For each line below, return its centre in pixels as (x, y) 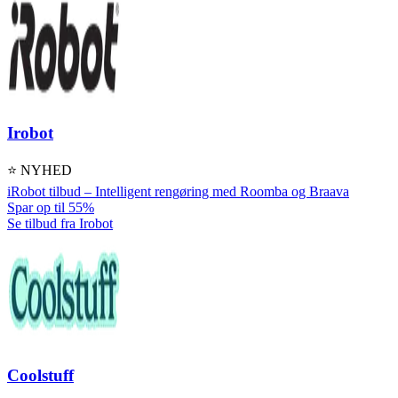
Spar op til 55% (51, 207)
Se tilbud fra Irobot (60, 223)
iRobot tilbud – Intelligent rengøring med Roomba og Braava (178, 191)
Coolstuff (40, 375)
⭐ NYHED (40, 170)
